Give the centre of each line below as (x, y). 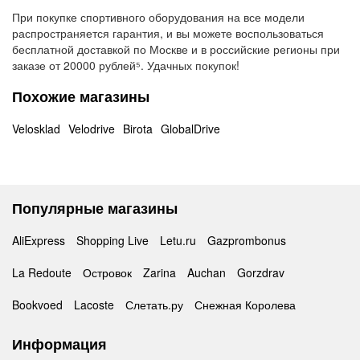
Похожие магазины (81, 96)
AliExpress (39, 240)
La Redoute (42, 272)
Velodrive (92, 129)
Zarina (160, 272)
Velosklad (36, 129)
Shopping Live (112, 240)
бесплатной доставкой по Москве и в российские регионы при (176, 49)
